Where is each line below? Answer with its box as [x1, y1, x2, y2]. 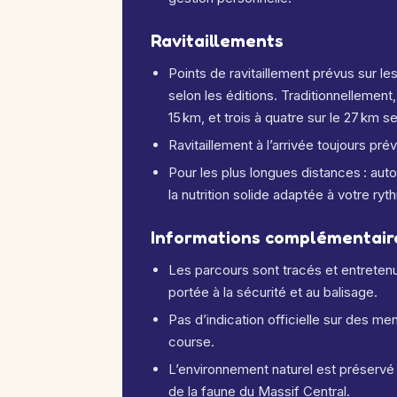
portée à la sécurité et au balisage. [168, 284, 378, 300]
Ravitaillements [151, 30, 284, 51]
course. [168, 333, 214, 350]
